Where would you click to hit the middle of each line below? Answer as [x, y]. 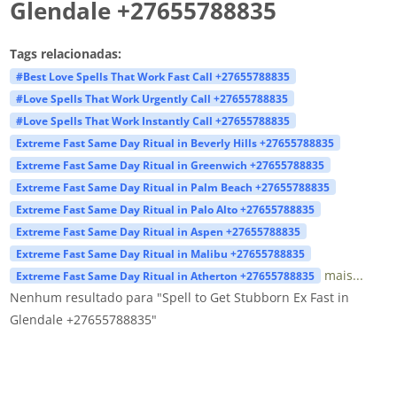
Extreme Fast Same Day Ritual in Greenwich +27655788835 [170, 164]
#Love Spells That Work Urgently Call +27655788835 [152, 98]
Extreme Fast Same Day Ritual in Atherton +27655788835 [165, 275]
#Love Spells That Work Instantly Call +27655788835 [152, 120]
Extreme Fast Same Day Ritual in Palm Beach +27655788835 [172, 187]
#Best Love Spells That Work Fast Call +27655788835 [152, 76]
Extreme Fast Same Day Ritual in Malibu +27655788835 [160, 253]
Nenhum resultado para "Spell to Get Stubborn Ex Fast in [179, 297]
